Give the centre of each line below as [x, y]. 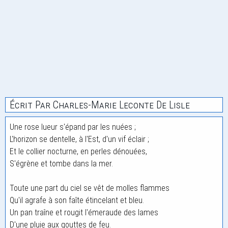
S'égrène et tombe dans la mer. [61, 164]
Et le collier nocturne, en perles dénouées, [78, 151]
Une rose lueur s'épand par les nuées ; [73, 127]
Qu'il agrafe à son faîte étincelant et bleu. [77, 200]
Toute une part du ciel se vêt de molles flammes [90, 188]
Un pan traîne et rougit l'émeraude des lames [84, 212]
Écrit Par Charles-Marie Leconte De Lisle [100, 105]
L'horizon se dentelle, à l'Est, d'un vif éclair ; [79, 139]
